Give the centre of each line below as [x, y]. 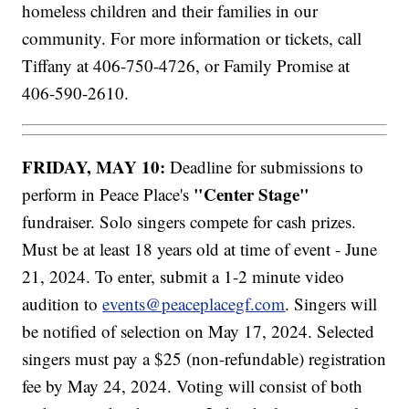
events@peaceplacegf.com [194, 304]
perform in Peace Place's [108, 194]
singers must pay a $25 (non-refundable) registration [204, 359]
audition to [63, 304]
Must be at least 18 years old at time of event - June [200, 249]
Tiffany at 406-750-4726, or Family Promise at [186, 65]
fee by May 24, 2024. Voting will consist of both [193, 386]
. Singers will [331, 304]
